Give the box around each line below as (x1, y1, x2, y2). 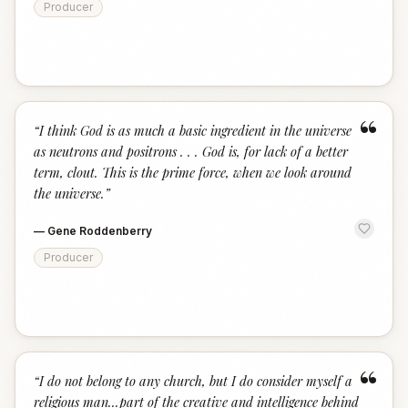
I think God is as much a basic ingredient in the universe (39, 121, 352, 139)
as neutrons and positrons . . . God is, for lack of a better (34, 142, 348, 160)
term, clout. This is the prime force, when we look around (34, 163, 352, 181)
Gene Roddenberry (47, 224, 152, 238)
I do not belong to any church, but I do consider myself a (39, 372, 352, 390)
